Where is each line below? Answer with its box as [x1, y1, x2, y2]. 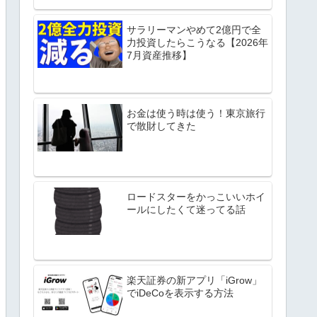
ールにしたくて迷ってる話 [127, 203, 246, 215]
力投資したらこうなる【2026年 [127, 36, 268, 48]
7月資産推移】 [127, 49, 192, 61]
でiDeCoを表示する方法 [127, 287, 234, 299]
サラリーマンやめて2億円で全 [127, 23, 261, 35]
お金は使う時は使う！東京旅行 [127, 107, 265, 119]
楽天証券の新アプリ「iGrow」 [127, 274, 262, 286]
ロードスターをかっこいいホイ [127, 190, 265, 202]
